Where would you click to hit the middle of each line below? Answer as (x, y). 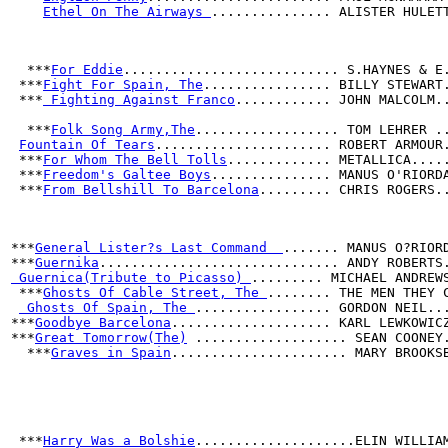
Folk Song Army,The (123, 129)
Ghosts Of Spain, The (107, 307)
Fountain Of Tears (87, 144)
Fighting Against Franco (139, 99)
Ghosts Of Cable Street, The (155, 292)
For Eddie (87, 69)
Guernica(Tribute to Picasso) (131, 277)
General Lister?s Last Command (159, 247)
